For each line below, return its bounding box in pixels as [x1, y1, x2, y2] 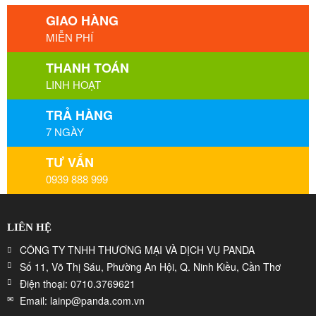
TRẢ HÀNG [46, 106, 113, 124]
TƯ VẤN [46, 153, 94, 171]
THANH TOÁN [46, 59, 129, 77]
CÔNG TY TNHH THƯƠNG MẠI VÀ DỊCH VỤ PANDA [20, 243, 255, 257]
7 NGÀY [46, 124, 84, 139]
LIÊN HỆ [7, 221, 51, 233]
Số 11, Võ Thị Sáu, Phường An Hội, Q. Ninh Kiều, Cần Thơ [20, 260, 281, 274]
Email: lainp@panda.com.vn [20, 293, 145, 308]
